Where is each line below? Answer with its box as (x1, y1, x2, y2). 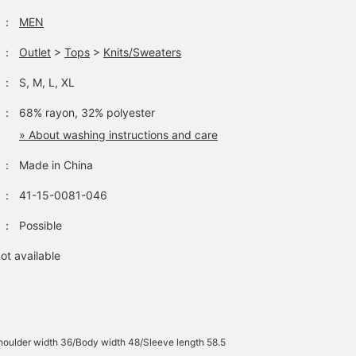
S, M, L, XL (19, 75, 75, 89)
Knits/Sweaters (103, 45, 181, 59)
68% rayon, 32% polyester (19, 106, 155, 119)
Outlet (19, 45, 51, 59)
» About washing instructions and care (19, 128, 218, 141)
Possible (19, 219, 62, 232)
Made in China (19, 158, 93, 172)
